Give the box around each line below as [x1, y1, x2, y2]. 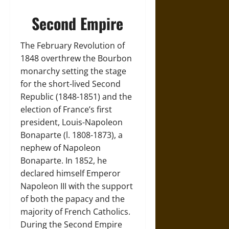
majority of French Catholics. [20, 206, 130, 217]
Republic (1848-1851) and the [20, 91, 132, 102]
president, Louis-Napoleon [20, 117, 123, 128]
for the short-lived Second [20, 78, 121, 89]
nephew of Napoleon [20, 142, 101, 153]
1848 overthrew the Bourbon [20, 53, 132, 64]
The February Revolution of [20, 40, 125, 51]
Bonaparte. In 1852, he [20, 155, 107, 166]
